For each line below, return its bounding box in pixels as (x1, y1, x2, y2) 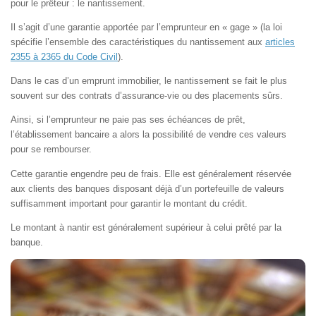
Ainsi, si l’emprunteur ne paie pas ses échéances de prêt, (11, 114, 245, 126)
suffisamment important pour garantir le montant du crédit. (11, 197, 248, 209)
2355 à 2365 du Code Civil (11, 51, 118, 62)
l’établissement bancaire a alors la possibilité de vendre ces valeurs (11, 129, 286, 140)
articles (265, 36, 295, 47)
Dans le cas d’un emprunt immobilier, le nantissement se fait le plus (11, 75, 287, 87)
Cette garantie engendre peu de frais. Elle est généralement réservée (11, 168, 291, 179)
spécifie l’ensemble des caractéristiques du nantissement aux (11, 36, 265, 47)
